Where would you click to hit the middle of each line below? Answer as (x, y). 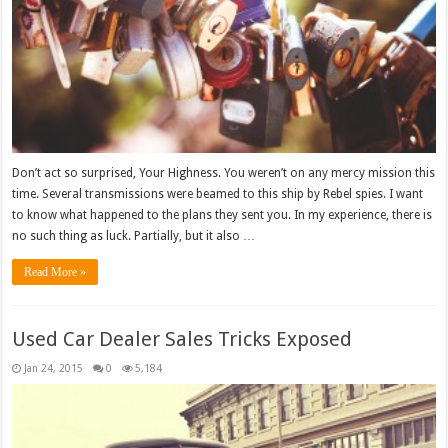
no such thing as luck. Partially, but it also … (134, 235)
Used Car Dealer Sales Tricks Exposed (182, 338)
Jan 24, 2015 (54, 367)
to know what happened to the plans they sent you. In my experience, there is (222, 214)
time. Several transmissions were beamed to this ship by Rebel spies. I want (218, 193)
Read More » (55, 271)
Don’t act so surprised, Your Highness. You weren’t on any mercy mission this (224, 172)
